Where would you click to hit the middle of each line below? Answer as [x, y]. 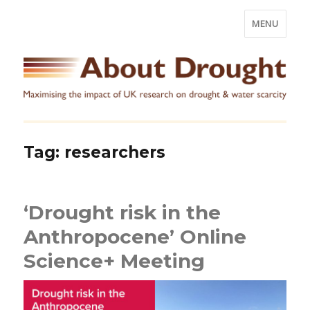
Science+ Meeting [115, 261]
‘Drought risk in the [122, 212]
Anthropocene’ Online [135, 236]
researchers [115, 152]
